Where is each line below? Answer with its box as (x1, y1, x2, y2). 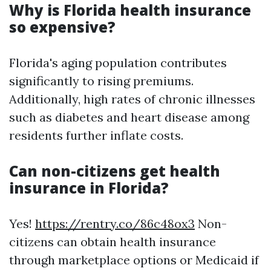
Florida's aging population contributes (9, 55, 227, 70)
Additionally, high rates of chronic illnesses (9, 91, 255, 106)
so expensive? (9, 17, 116, 37)
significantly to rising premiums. (9, 73, 194, 88)
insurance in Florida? (9, 178, 169, 198)
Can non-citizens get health (9, 161, 220, 181)
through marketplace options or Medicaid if (9, 252, 259, 267)
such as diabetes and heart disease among (9, 109, 249, 125)
